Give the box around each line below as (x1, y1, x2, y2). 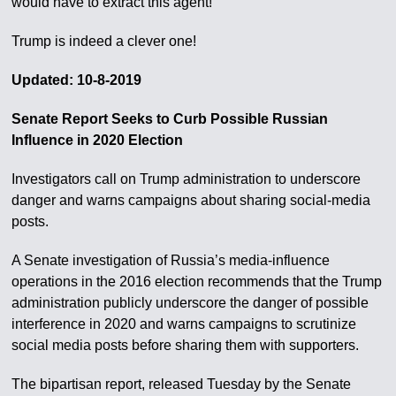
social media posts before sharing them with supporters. (11, 337, 360, 353)
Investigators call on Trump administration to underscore (11, 171, 362, 187)
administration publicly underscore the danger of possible (11, 294, 369, 310)
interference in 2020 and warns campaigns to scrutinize (11, 316, 357, 331)
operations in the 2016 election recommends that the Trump (11, 273, 383, 289)
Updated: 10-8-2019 (11, 72, 142, 88)
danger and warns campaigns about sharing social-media (11, 192, 371, 208)
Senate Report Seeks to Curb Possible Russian (11, 110, 329, 126)
